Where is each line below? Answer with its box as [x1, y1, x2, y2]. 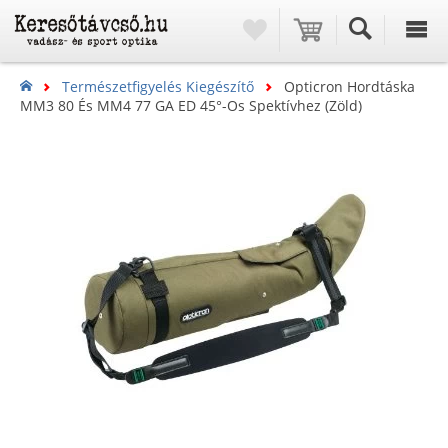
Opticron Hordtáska [284, 77, 415, 97]
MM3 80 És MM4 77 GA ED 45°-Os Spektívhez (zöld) [20, 96, 362, 116]
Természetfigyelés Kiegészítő [62, 77, 254, 97]
